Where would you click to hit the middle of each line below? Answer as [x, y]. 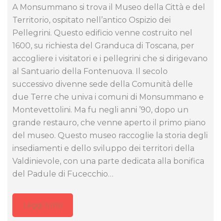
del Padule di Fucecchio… [63, 174]
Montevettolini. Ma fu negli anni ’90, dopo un [100, 110]
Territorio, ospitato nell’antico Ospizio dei [92, 20]
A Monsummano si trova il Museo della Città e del [109, 7]
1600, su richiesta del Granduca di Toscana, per [103, 45]
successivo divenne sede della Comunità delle [103, 84]
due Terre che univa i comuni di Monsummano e [108, 97]
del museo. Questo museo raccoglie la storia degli [110, 135]
